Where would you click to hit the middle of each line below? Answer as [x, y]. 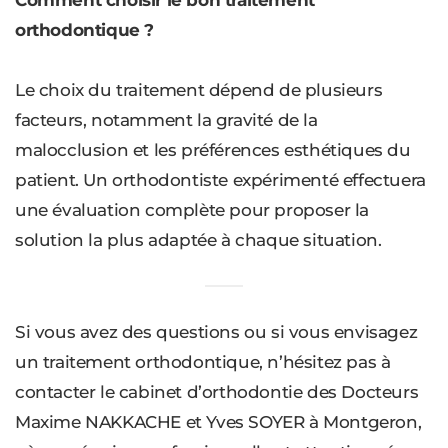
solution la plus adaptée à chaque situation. [198, 240]
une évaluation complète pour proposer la [192, 210]
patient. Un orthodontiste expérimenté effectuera [220, 180]
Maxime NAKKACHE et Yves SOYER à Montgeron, [218, 422]
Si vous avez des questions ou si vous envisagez [216, 332]
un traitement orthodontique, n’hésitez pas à [203, 362]
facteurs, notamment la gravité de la [166, 120]
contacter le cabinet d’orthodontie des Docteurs [217, 392]
